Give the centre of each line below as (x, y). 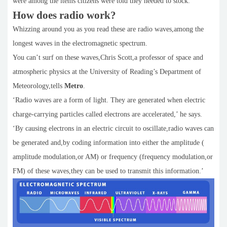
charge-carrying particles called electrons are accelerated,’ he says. (107, 114)
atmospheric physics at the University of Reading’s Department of (107, 71)
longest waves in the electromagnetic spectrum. (80, 43)
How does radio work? (64, 15)
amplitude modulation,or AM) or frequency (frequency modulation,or (113, 157)
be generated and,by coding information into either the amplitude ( (108, 142)
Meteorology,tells (39, 86)
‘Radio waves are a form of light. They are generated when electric (109, 100)
